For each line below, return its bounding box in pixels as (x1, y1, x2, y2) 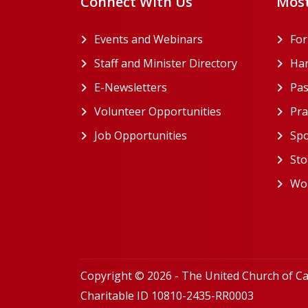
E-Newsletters (94, 80, 167, 96)
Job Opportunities (94, 128, 187, 144)
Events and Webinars (94, 32, 203, 47)
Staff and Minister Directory (94, 56, 237, 71)
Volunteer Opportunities (94, 104, 221, 120)
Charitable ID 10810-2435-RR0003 (80, 288, 254, 304)
